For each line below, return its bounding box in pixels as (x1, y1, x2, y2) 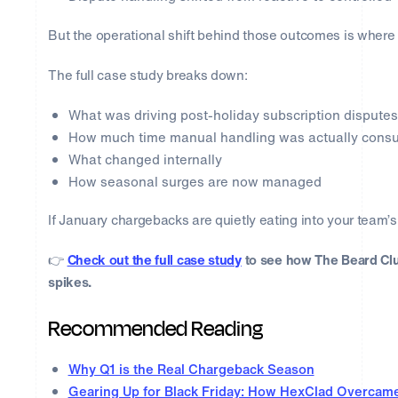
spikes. (48, 272, 92, 292)
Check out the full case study (67, 250, 242, 270)
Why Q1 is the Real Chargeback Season (68, 359, 314, 379)
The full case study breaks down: (48, 64, 248, 84)
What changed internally (68, 148, 222, 169)
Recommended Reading (48, 314, 264, 345)
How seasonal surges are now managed (68, 171, 322, 191)
